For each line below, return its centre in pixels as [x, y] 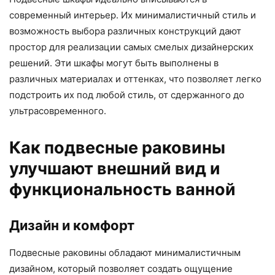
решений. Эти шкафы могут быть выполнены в [114, 63]
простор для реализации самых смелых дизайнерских [131, 47]
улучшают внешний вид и [115, 168]
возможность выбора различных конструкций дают [125, 31]
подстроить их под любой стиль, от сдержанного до [127, 95]
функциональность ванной [122, 189]
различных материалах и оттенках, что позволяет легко [135, 79]
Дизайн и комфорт [72, 225]
